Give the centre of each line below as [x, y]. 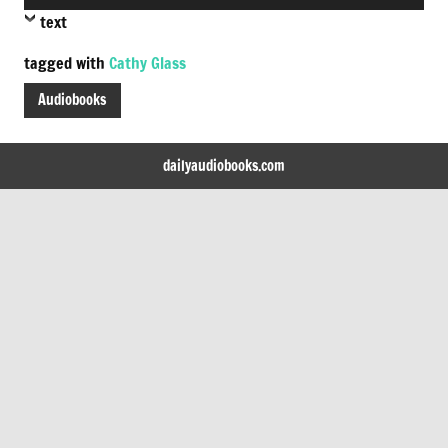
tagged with [66, 62]
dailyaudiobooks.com [224, 166]
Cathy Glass [147, 62]
